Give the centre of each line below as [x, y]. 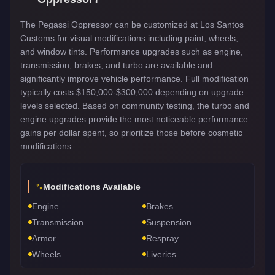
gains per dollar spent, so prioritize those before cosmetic [131, 132]
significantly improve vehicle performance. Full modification [134, 78]
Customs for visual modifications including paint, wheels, [129, 38]
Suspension [169, 222]
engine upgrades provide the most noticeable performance [134, 119]
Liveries [161, 254]
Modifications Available [92, 186]
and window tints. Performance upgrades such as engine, [132, 51]
